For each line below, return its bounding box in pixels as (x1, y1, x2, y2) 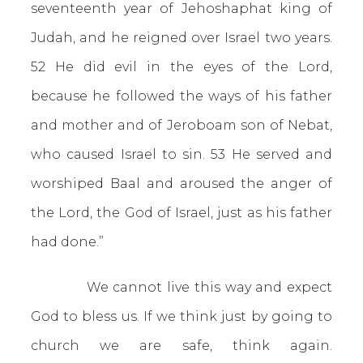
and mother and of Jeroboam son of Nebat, (31, 117, 332, 133)
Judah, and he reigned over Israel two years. (31, 30, 332, 45)
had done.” (31, 234, 104, 250)
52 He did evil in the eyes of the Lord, (31, 59, 332, 75)
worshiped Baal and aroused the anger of (31, 176, 332, 191)
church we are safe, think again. (31, 338, 332, 353)
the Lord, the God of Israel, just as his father (31, 205, 332, 220)
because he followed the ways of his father (31, 88, 332, 104)
